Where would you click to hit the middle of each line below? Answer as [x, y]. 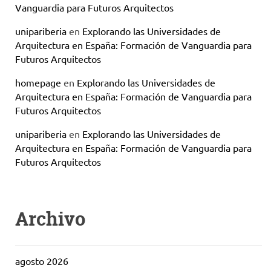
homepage [38, 82]
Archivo [50, 219]
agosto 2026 [42, 261]
